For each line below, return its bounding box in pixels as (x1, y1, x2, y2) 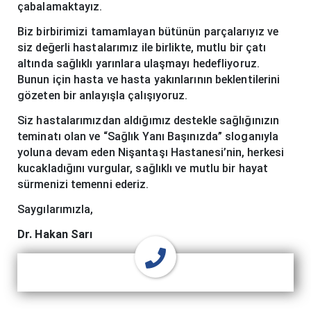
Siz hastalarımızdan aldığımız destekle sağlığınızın (17, 114, 280, 127)
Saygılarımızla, (17, 203, 94, 216)
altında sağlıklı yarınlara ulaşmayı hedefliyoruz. (17, 57, 260, 70)
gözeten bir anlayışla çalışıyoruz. (17, 89, 188, 102)
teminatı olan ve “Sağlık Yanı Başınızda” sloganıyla (17, 130, 279, 143)
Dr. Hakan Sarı (17, 228, 93, 241)
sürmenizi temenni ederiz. (17, 178, 149, 191)
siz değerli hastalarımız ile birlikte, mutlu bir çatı (17, 41, 267, 54)
